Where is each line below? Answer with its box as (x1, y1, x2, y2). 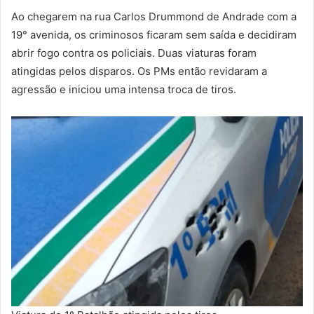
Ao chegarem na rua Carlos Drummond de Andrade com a (11, 9, 296, 23)
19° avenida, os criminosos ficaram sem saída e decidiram (11, 27, 296, 41)
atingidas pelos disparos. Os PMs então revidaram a (11, 64, 267, 78)
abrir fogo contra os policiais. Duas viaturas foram (11, 46, 257, 60)
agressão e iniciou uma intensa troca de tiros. (11, 82, 236, 96)
